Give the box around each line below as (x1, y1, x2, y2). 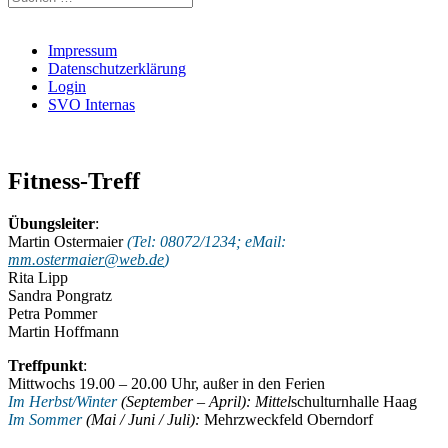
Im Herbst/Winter (8, 393, 117, 411)
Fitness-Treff (8, 168, 140, 195)
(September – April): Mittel (117, 393, 291, 411)
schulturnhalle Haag (291, 393, 417, 411)
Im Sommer (8, 411, 82, 429)
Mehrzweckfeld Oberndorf (204, 411, 373, 429)
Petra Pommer (8, 305, 97, 323)
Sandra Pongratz (8, 287, 112, 305)
